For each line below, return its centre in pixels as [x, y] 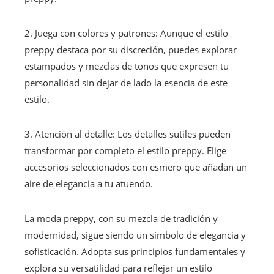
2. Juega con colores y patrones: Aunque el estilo [126, 33]
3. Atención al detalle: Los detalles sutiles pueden [128, 134]
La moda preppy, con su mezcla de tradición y [121, 218]
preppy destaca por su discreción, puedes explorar [131, 49]
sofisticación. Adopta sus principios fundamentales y [135, 251]
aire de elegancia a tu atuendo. [89, 183]
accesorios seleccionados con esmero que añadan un [136, 167]
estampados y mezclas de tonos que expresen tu [127, 66]
